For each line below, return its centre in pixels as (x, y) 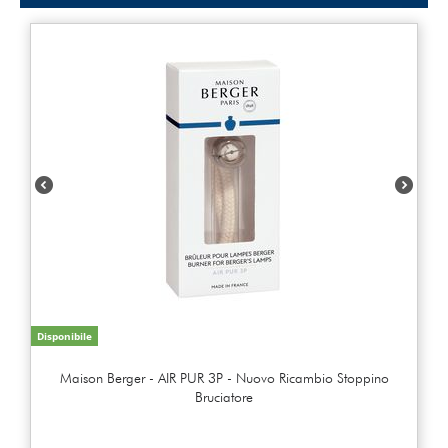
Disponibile (64, 335)
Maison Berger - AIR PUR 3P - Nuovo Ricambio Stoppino (224, 377)
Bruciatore (224, 396)
